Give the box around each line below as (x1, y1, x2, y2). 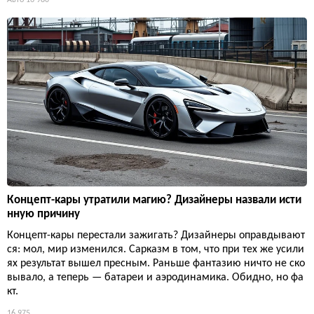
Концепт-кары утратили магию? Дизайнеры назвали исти (7, 194, 301, 207)
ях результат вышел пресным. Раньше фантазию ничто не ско (7, 258, 305, 270)
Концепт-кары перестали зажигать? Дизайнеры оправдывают (7, 230, 305, 242)
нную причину (7, 208, 80, 221)
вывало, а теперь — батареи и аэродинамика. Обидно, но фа (7, 272, 303, 284)
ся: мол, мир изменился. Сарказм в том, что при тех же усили (7, 244, 304, 256)
